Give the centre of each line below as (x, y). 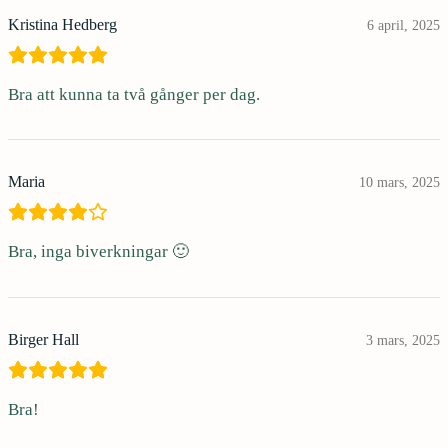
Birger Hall (43, 340)
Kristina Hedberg (62, 24)
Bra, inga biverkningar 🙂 (98, 252)
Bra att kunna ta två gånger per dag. (134, 94)
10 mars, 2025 (399, 183)
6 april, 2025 (403, 25)
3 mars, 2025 (403, 341)
